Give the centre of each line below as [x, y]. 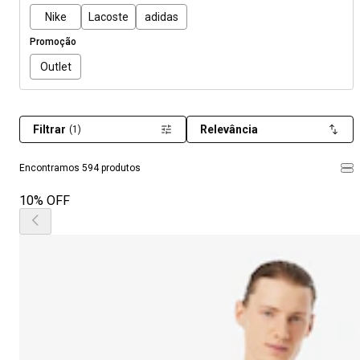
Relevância [229, 129]
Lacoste [108, 16]
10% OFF [45, 200]
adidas [162, 16]
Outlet [55, 66]
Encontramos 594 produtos [80, 168]
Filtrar [49, 129]
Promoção [53, 42]
